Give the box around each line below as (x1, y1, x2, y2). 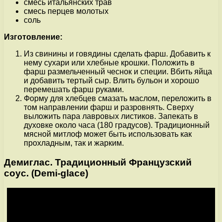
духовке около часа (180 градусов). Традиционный (24, 120, 210, 129)
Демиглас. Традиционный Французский (4, 157, 192, 167)
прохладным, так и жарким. (24, 138, 124, 147)
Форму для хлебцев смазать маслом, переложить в (24, 94, 212, 103)
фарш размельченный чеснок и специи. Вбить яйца (24, 67, 212, 76)
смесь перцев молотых (24, 6, 109, 15)
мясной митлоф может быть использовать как (24, 129, 192, 138)
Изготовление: (4, 32, 62, 41)
